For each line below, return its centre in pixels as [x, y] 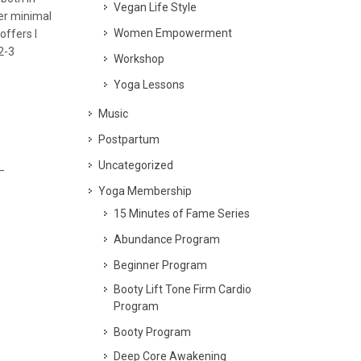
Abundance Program [167, 239]
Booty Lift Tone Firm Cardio [183, 289]
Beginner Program [160, 265]
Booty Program [152, 332]
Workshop [139, 59]
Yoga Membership [145, 191]
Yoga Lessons [149, 85]
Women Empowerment [173, 33]
